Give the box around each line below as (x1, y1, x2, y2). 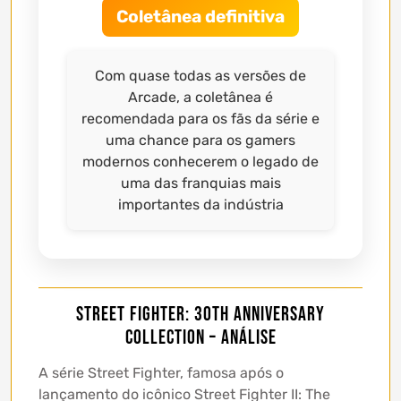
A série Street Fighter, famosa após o (38, 364, 284, 382)
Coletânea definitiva (116, 6, 285, 28)
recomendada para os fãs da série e (81, 110, 320, 128)
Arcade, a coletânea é (128, 89, 273, 107)
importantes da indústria (117, 196, 284, 214)
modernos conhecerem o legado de (82, 153, 319, 171)
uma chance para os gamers (106, 132, 295, 149)
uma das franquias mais (120, 175, 281, 192)
